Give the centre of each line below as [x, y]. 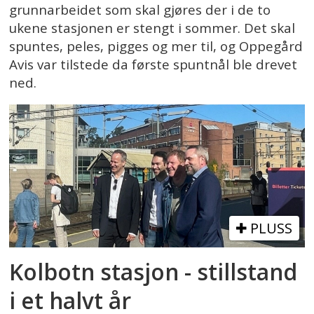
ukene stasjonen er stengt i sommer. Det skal [152, 28]
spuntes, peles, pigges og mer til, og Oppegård [156, 47]
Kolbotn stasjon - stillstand [153, 271]
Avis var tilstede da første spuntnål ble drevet [153, 65]
